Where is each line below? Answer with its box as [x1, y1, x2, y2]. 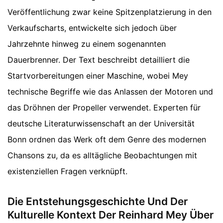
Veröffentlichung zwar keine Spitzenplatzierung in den [7, 7, 212, 17]
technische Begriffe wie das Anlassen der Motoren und [7, 87, 213, 97]
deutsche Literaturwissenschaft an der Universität [7, 118, 195, 129]
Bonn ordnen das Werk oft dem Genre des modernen [7, 134, 206, 145]
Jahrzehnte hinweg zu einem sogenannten [7, 39, 166, 49]
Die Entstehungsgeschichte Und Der [7, 195, 188, 208]
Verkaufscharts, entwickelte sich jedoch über [7, 23, 177, 33]
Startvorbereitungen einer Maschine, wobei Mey [7, 71, 188, 81]
